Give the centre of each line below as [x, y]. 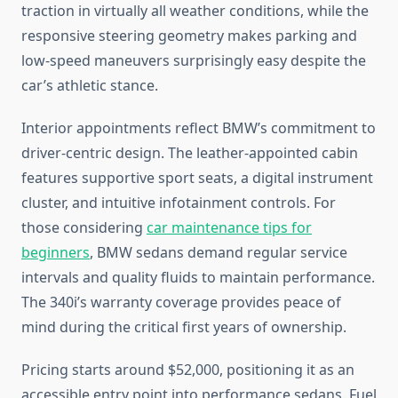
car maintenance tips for [229, 228]
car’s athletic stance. [90, 86]
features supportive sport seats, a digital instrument [197, 178]
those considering [84, 228]
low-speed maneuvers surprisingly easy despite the [194, 61]
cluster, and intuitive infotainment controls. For [179, 203]
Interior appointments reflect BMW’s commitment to [199, 128]
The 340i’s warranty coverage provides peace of [181, 302]
